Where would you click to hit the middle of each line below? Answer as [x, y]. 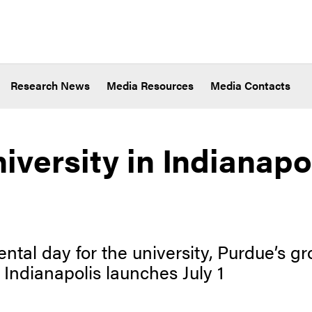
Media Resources [150, 86]
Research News [50, 86]
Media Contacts [250, 86]
